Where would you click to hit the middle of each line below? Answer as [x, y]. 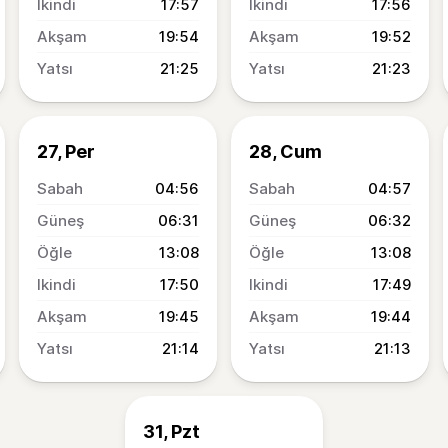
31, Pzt [171, 431]
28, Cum [285, 151]
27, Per [66, 151]
